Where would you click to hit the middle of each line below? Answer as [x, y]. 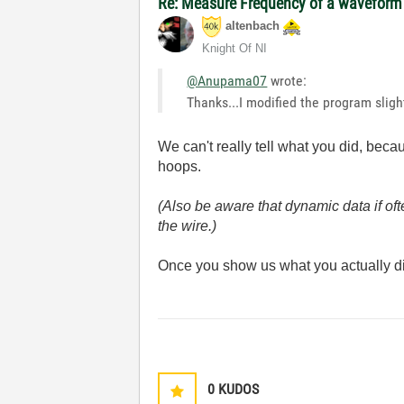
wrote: [287, 81]
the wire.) [188, 226]
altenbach [253, 26]
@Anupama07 [227, 81]
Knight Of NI [235, 48]
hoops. [180, 166]
